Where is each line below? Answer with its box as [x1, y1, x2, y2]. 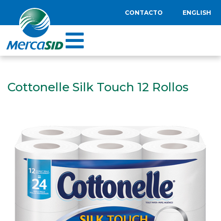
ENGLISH [183, 9, 211, 16]
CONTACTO [125, 9, 163, 16]
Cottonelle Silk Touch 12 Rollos [7, 80, 188, 95]
